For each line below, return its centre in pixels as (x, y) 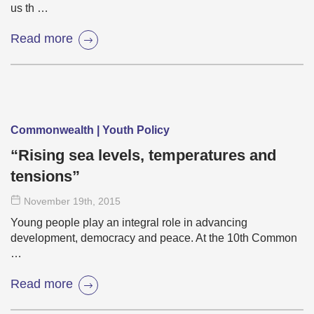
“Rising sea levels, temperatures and (143, 156)
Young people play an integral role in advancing (129, 223)
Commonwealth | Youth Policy (90, 130)
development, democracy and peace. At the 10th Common (154, 238)
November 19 (54, 202)
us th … (29, 8)
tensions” (45, 177)
